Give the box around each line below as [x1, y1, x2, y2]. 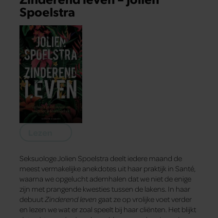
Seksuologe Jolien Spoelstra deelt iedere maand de [19, 153, 182, 163]
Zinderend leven [45, 194, 97, 204]
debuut [19, 194, 45, 204]
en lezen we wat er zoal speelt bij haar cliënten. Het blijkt [19, 204, 196, 214]
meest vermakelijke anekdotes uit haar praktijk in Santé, [19, 163, 196, 173]
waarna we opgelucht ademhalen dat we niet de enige [19, 173, 191, 183]
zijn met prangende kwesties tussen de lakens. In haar [19, 183, 190, 194]
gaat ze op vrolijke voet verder [97, 194, 192, 204]
